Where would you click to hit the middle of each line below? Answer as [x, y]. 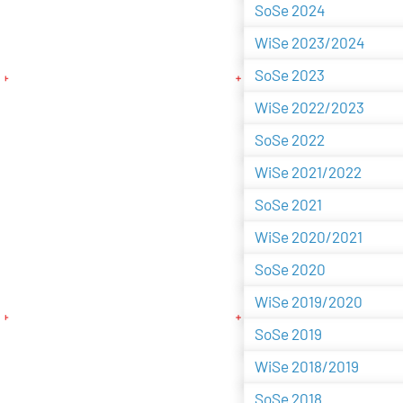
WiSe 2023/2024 [309, 43]
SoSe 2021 [288, 205]
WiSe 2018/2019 [306, 367]
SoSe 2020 [290, 269]
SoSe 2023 [289, 75]
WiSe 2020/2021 [308, 237]
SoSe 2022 [289, 140]
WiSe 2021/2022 [308, 172]
